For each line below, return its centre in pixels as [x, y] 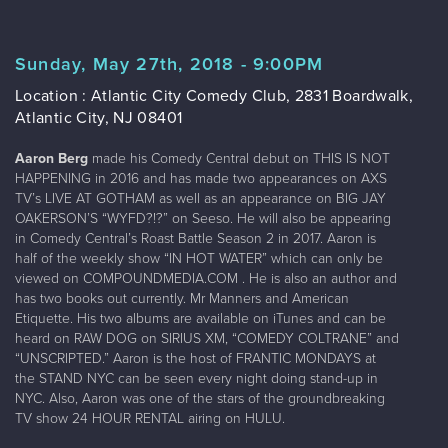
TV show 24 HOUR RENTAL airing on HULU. [150, 418]
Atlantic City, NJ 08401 [99, 117]
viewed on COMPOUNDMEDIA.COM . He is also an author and [206, 278]
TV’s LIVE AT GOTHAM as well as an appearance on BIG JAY [200, 198]
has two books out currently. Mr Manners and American [182, 298]
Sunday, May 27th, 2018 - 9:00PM [169, 63]
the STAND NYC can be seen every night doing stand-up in [196, 378]
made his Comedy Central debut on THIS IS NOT [239, 158]
